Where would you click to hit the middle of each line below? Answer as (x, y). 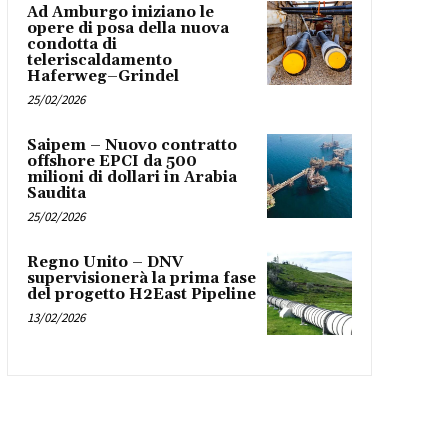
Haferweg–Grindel (102, 76)
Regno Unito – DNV (104, 262)
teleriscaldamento (99, 60)
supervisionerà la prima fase (141, 278)
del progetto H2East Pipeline (141, 294)
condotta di (71, 44)
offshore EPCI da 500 (111, 161)
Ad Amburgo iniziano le (120, 12)
